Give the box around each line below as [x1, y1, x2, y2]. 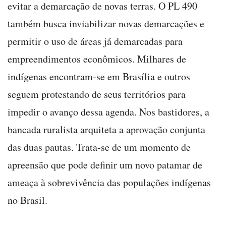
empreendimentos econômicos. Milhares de [8, 51, 186, 66]
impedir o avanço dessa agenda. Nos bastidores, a [8, 104, 209, 119]
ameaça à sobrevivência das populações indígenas [8, 175, 211, 189]
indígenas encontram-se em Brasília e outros [8, 69, 190, 83]
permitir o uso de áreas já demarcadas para [8, 34, 183, 48]
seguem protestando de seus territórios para [8, 87, 186, 101]
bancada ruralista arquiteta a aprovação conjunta [8, 122, 205, 136]
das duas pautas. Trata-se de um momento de [8, 140, 191, 154]
